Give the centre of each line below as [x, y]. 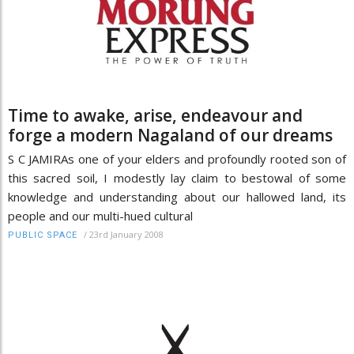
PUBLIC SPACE [43, 235]
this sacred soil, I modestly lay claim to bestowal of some [177, 177]
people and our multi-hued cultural [100, 215]
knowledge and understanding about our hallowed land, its [177, 196]
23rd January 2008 [126, 234]
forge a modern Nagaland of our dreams [170, 135]
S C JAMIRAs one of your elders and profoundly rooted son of [177, 158]
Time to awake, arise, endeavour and [155, 115]
